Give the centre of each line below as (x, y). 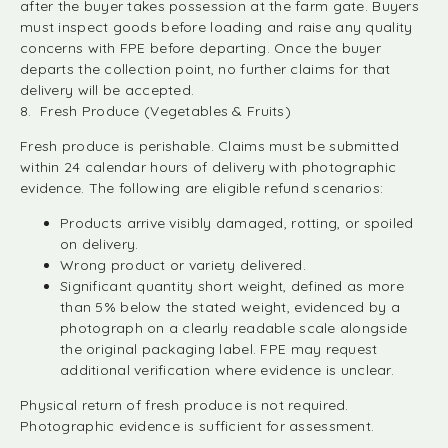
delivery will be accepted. (107, 90)
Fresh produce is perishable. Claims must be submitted (209, 146)
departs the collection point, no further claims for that (205, 69)
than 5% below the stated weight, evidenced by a (230, 307)
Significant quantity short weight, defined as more (232, 286)
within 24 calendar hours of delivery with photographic (208, 167)
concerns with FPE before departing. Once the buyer (200, 48)
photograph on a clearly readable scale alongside (234, 328)
